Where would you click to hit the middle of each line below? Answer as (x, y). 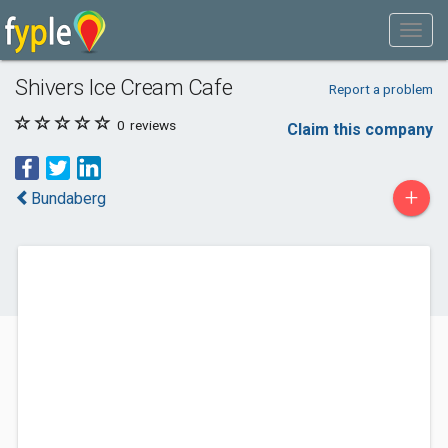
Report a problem (380, 89)
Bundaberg (68, 198)
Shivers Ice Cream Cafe (124, 87)
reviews (151, 125)
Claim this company (360, 129)
